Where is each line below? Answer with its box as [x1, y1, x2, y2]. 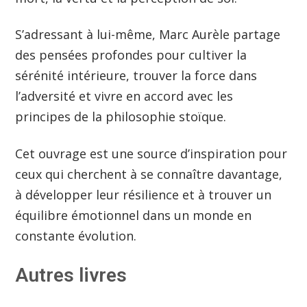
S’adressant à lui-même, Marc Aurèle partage [15, 26, 281, 43]
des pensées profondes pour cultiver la [15, 47, 247, 64]
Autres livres [15, 263, 127, 286]
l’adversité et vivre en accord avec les [15, 88, 234, 105]
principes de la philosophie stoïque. [15, 108, 230, 125]
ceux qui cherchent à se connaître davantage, [15, 165, 283, 182]
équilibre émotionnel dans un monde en [15, 206, 252, 223]
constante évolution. [15, 227, 137, 244]
